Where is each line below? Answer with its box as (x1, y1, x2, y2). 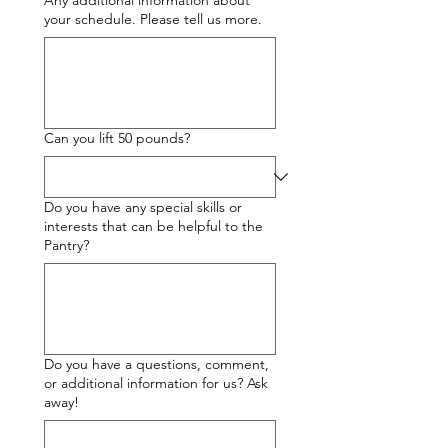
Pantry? (44, 236, 89, 254)
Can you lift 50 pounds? (44, 129, 190, 147)
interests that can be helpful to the (44, 217, 263, 235)
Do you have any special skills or (44, 198, 242, 216)
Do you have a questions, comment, (44, 355, 269, 373)
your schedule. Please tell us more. (44, 10, 262, 28)
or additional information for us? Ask (44, 374, 268, 392)
